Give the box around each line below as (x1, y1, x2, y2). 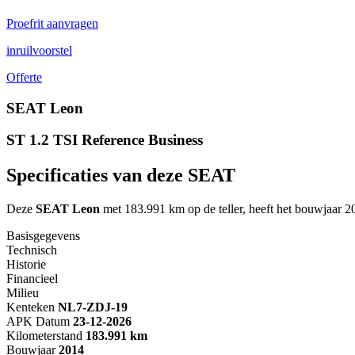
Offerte (6, 70, 42, 84)
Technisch (6, 243, 57, 258)
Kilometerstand (6, 329, 82, 343)
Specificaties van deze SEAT (6, 165, 235, 186)
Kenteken (6, 300, 55, 315)
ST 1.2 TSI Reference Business (6, 132, 203, 149)
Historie (6, 258, 46, 272)
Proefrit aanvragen (6, 16, 98, 30)
